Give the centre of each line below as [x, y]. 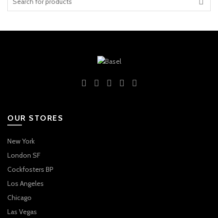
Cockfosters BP [30, 169]
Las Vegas [22, 211]
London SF [24, 155]
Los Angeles [26, 183]
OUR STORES [35, 118]
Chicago [19, 197]
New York [21, 141]
